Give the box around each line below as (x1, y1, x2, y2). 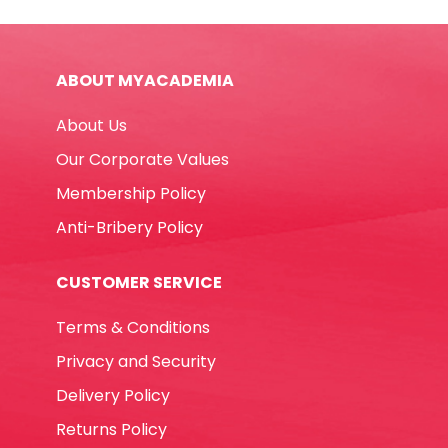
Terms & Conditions (56, 315, 210, 339)
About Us (56, 113, 127, 137)
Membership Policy (56, 181, 206, 205)
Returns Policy (56, 417, 167, 441)
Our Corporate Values (56, 147, 229, 171)
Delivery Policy (56, 383, 170, 407)
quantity (150, 22, 216, 46)
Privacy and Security (56, 349, 216, 373)
